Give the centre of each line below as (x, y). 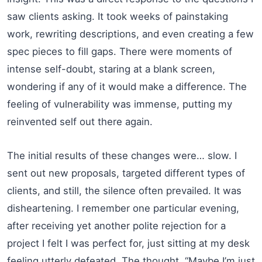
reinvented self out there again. (80, 121)
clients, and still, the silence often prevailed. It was (124, 190)
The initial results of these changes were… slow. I (122, 155)
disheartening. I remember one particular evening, (123, 208)
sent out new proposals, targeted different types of (126, 173)
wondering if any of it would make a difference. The (127, 86)
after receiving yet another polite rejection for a (116, 225)
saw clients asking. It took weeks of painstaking (118, 16)
